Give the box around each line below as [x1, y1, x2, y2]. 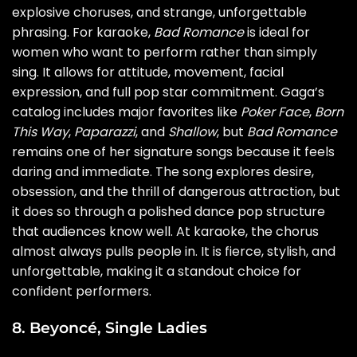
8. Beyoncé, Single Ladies [12, 318, 207, 338]
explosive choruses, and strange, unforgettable [12, 3, 307, 22]
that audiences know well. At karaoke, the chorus [12, 222, 319, 241]
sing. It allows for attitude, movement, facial [12, 63, 284, 82]
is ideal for [244, 23, 310, 42]
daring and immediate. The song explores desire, [12, 163, 314, 182]
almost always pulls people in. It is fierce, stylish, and [12, 242, 335, 261]
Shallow [168, 123, 217, 142]
